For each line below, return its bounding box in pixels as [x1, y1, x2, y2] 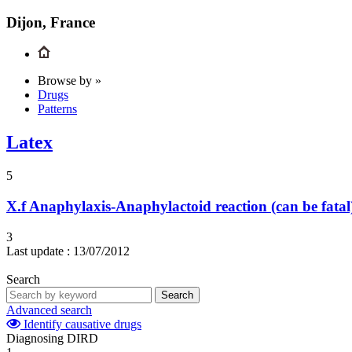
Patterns [38, 102, 77, 116]
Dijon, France [6, 13, 95, 31]
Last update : [6, 244, 70, 258]
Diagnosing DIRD [6, 331, 98, 345]
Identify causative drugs [20, 317, 141, 331]
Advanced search [6, 302, 92, 317]
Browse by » [38, 74, 101, 88]
